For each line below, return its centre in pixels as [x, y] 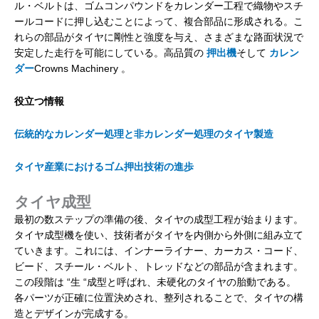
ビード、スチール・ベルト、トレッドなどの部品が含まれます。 [159, 267]
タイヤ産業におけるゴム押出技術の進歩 [104, 167]
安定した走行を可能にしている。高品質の [110, 53]
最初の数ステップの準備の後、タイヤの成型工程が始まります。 [159, 220]
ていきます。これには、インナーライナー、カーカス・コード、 [159, 251]
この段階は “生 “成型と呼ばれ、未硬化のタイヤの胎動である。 [155, 283]
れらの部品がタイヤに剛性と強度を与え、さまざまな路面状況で [159, 38]
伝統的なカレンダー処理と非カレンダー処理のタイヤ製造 [144, 135]
